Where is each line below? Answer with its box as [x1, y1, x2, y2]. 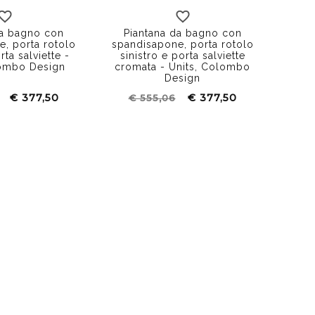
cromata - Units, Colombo [115, 60, 250, 72]
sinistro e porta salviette [120, 49, 245, 61]
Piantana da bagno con [123, 27, 242, 39]
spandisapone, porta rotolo [111, 38, 254, 50]
